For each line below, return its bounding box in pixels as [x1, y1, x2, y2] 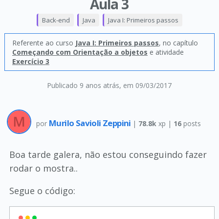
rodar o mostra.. [9, 162, 78, 174]
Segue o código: [9, 185, 75, 197]
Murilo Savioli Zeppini [48, 117, 133, 129]
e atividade [147, 47, 184, 57]
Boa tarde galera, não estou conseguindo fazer [9, 149, 207, 160]
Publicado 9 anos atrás [47, 81, 120, 90]
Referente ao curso [12, 38, 75, 47]
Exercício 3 [12, 57, 49, 66]
